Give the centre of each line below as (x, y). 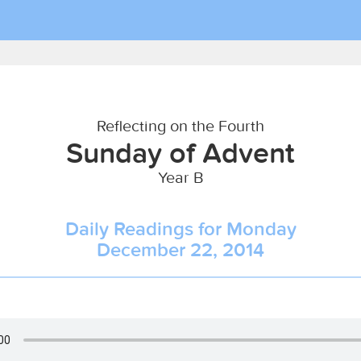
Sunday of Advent (180, 152)
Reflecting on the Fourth (180, 125)
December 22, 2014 (180, 249)
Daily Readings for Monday (180, 228)
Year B (180, 177)
